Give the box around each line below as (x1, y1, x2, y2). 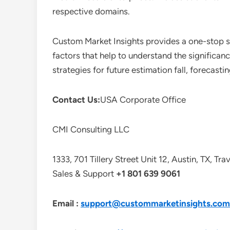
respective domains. (52, 6, 130, 16)
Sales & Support (52, 168, 116, 179)
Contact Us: (52, 94, 100, 105)
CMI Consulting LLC (52, 124, 129, 135)
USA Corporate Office (100, 94, 186, 105)
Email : (52, 198, 81, 208)
